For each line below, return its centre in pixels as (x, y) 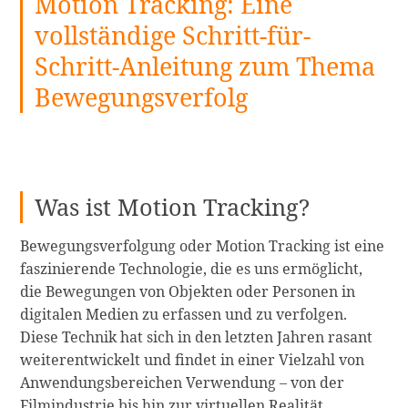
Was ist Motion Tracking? (173, 206)
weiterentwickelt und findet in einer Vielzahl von (193, 359)
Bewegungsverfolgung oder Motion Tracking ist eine (203, 245)
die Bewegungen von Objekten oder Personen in (188, 291)
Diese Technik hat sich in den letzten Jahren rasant (197, 337)
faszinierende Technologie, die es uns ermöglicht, (192, 268)
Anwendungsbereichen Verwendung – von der (183, 382)
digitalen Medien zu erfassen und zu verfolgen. (184, 314)
